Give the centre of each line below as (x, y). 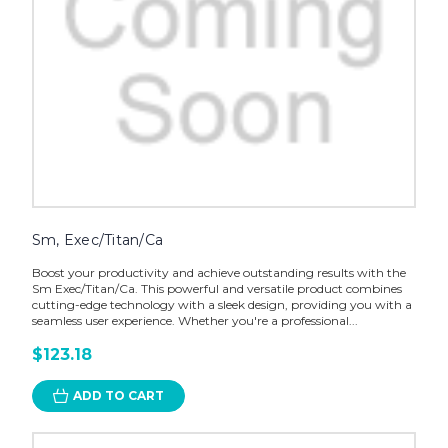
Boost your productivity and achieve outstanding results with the (218, 273)
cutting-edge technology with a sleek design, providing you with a (221, 305)
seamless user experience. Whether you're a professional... (194, 321)
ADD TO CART (118, 396)
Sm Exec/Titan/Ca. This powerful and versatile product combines (216, 289)
